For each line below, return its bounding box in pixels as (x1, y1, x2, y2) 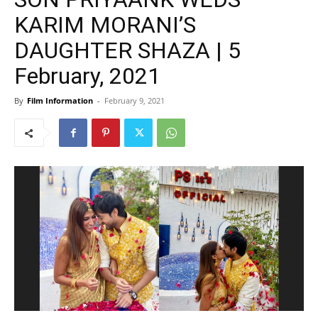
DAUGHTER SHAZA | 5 (14, 37, 241, 64)
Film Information (27, 95, 93, 106)
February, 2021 (14, 62, 160, 89)
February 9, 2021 (104, 95, 165, 106)
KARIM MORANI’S (14, 11, 196, 38)
